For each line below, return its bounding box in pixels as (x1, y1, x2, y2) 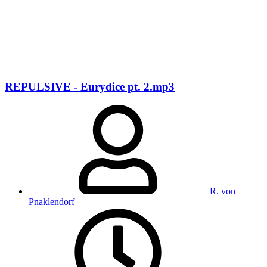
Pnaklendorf (29, 197, 74, 207)
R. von (210, 186, 235, 197)
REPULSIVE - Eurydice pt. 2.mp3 (5, 80, 175, 94)
